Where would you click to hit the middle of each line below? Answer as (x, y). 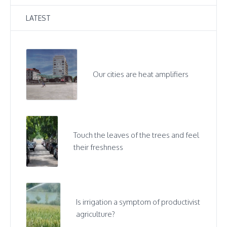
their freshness (99, 147)
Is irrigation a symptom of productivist (138, 202)
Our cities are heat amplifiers (141, 74)
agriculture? (96, 214)
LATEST (38, 18)
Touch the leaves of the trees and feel (137, 135)
